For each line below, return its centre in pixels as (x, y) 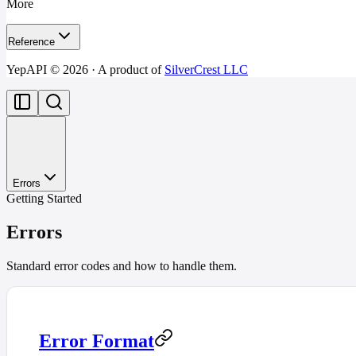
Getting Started (44, 198)
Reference (31, 42)
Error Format (97, 341)
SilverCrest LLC (206, 70)
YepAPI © (35, 70)
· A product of (125, 70)
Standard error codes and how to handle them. (122, 265)
